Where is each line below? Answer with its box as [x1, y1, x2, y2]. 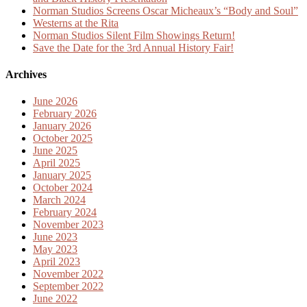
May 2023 [33, 243, 77, 256]
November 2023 [33, 219, 103, 231]
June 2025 [33, 145, 77, 157]
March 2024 [33, 194, 86, 206]
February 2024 [33, 206, 97, 219]
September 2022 [33, 280, 103, 293]
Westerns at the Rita [33, 16, 119, 29]
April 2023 [33, 256, 80, 268]
